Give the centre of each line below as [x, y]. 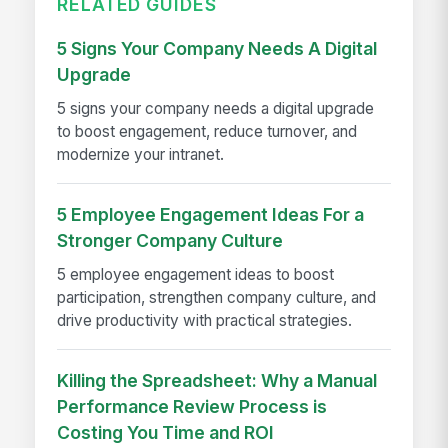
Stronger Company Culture [170, 241]
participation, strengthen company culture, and [217, 297]
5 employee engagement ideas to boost [196, 274]
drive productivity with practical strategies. [205, 320]
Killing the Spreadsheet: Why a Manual [217, 381]
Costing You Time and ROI [166, 433]
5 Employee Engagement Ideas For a [211, 215]
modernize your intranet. [141, 154]
